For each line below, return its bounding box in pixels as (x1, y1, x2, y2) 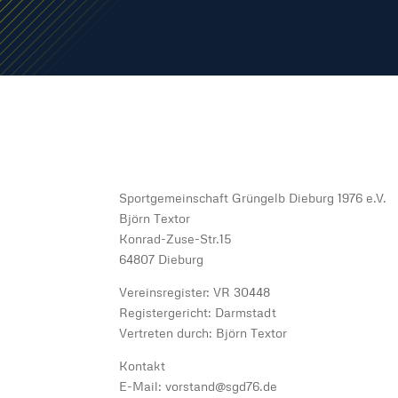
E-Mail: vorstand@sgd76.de (119, 378, 278, 394)
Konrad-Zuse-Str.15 (119, 231, 232, 246)
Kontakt (119, 358, 166, 373)
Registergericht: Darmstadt (119, 305, 277, 320)
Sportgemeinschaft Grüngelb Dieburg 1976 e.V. (119, 190, 387, 205)
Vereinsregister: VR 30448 (119, 284, 271, 299)
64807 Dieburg (119, 251, 204, 267)
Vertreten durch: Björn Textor (119, 325, 288, 340)
